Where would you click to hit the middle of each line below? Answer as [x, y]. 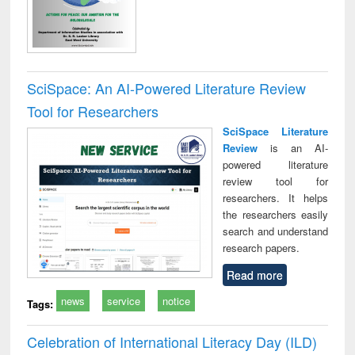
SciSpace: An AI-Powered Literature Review [167, 88]
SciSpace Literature [275, 131]
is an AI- [299, 147]
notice [177, 300]
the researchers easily [275, 214]
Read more [255, 275]
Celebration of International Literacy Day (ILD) [172, 341]
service [124, 300]
